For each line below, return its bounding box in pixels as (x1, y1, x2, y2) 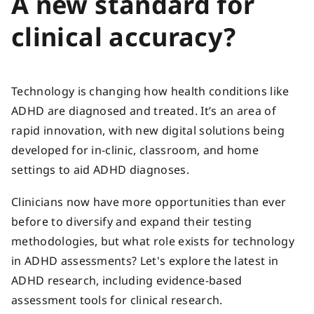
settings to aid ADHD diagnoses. (11, 161, 196, 177)
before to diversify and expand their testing (11, 213, 252, 229)
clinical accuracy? (11, 20, 236, 54)
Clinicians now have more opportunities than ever (11, 193, 287, 210)
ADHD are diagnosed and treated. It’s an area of (11, 102, 277, 118)
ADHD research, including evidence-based (11, 272, 243, 288)
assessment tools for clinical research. (11, 292, 223, 308)
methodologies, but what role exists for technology (11, 233, 295, 249)
